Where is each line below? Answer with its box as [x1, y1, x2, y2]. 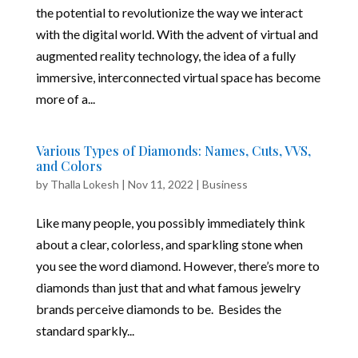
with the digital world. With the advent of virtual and [35, 26, 318, 42]
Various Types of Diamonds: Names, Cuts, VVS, [35, 141, 311, 159]
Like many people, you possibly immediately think [35, 214, 305, 230]
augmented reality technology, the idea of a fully [35, 47, 296, 63]
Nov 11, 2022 [127, 177, 193, 191]
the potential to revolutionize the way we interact [35, 4, 303, 20]
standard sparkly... [35, 322, 134, 338]
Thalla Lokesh [50, 177, 119, 191]
